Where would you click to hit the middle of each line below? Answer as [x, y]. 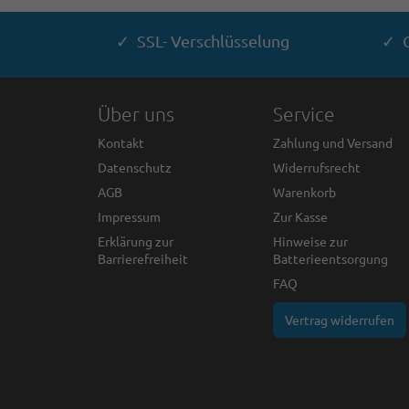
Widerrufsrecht [316, 167]
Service [304, 113]
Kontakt [121, 142]
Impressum [129, 216]
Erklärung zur [136, 241]
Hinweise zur [310, 241]
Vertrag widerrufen [339, 319]
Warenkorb [304, 191]
